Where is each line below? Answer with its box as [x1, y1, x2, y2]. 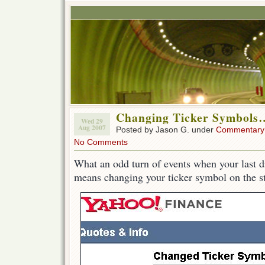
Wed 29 [81, 116, 103, 126]
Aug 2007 [78, 122, 106, 132]
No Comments [74, 137, 128, 147]
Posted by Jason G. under [116, 125, 216, 134]
